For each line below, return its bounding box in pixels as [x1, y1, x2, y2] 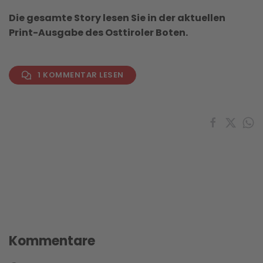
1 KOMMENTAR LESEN [38, 69, 124, 80]
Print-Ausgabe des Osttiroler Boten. [9, 25, 188, 39]
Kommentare [9, 231, 95, 250]
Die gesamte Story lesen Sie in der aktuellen [9, 11, 225, 25]
